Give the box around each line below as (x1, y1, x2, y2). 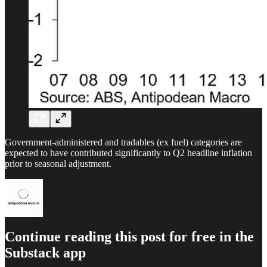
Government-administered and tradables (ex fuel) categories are (5, 136, 242, 147)
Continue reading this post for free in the (5, 228, 254, 244)
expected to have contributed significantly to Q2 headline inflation (5, 147, 252, 158)
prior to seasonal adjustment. (5, 158, 111, 169)
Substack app (5, 244, 86, 260)
